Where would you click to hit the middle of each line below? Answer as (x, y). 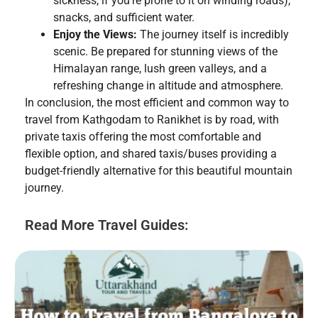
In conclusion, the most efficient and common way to (157, 102)
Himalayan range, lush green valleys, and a (160, 68)
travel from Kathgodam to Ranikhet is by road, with (152, 119)
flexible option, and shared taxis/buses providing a (151, 153)
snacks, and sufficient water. (124, 17)
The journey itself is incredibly (213, 34)
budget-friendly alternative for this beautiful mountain (159, 170)
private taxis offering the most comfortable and (143, 136)
